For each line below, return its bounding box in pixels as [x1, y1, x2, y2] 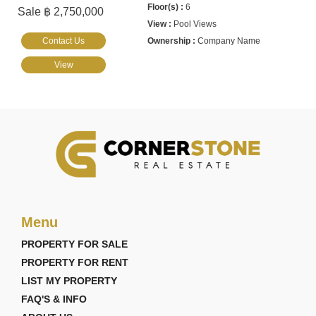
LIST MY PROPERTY [21, 274, 117, 286]
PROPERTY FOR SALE [21, 238, 128, 250]
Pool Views [174, 18, 217, 29]
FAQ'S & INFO [21, 293, 87, 305]
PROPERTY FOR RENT [21, 256, 128, 268]
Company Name [197, 35, 261, 46]
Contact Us [42, 35, 85, 46]
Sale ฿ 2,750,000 [18, 5, 104, 18]
